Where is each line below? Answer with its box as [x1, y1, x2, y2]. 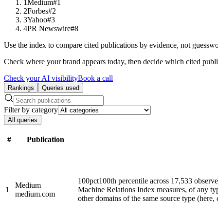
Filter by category [4, 105, 58, 114]
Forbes [27, 6, 48, 15]
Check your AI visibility [4, 73, 78, 82]
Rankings [8, 84, 34, 91]
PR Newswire [27, 24, 71, 33]
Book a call [78, 73, 113, 82]
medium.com [15, 189, 55, 198]
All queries [8, 116, 37, 124]
